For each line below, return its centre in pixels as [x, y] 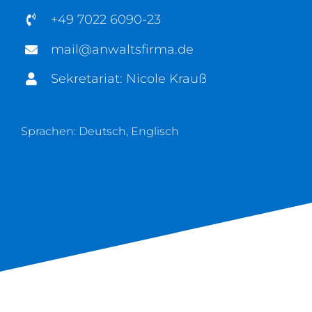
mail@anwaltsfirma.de [123, 49]
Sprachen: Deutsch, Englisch [100, 132]
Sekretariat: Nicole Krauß [129, 79]
